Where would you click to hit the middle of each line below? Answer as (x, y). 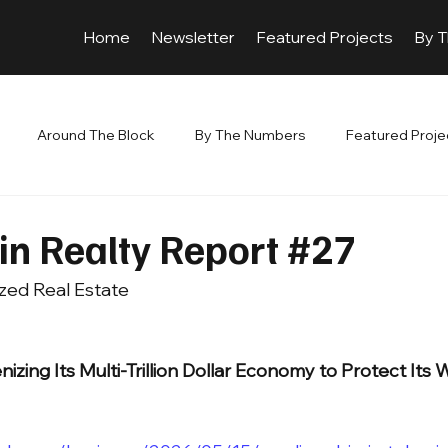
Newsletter (192, 37)
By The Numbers (250, 134)
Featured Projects (325, 37)
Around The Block (96, 134)
